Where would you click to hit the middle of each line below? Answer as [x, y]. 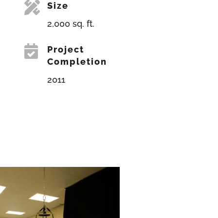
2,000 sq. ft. [71, 23]
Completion [77, 61]
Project [66, 49]
